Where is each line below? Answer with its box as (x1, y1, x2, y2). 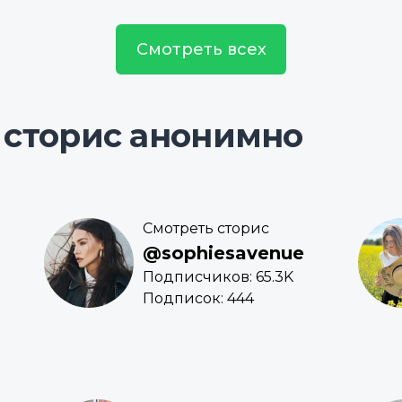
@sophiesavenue (143, 242, 304, 265)
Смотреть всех (135, 39, 267, 60)
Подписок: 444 (143, 290, 254, 308)
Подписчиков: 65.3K (143, 268, 293, 286)
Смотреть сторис (143, 220, 269, 238)
